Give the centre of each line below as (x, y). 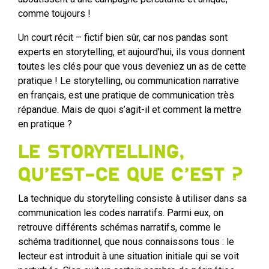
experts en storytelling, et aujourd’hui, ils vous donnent (131, 52)
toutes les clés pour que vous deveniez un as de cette (132, 67)
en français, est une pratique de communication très (126, 95)
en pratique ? (45, 124)
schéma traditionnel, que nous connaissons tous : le (126, 242)
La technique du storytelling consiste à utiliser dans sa (132, 199)
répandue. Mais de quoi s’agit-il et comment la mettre (130, 110)
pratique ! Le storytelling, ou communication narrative (128, 81)
